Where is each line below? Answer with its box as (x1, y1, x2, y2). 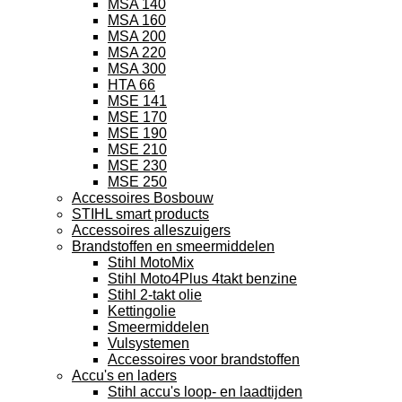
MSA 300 (108, 61, 166, 76)
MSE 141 (108, 93, 167, 109)
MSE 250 (108, 174, 167, 189)
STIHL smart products (72, 206, 209, 222)
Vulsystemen (108, 336, 189, 351)
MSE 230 (108, 158, 167, 173)
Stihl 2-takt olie (108, 287, 202, 302)
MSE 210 (108, 142, 167, 157)
